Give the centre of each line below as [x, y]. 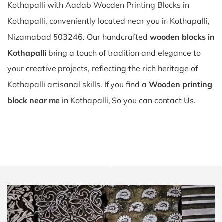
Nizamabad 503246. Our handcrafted [79, 37]
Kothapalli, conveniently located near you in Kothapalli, [109, 21]
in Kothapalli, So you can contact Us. [128, 100]
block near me [34, 100]
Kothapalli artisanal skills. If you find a [78, 84]
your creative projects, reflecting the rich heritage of [103, 68]
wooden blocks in [182, 37]
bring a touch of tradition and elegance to [123, 53]
